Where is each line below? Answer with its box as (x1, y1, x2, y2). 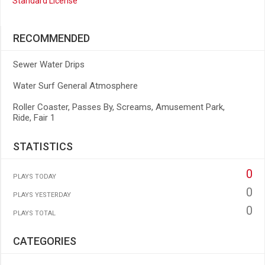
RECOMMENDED (13, 32, 90, 44)
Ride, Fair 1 (13, 112, 55, 123)
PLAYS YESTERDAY (13, 191, 71, 199)
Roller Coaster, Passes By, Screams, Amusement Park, (13, 102, 225, 112)
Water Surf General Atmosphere (13, 80, 138, 91)
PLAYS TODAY (13, 173, 56, 180)
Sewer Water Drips (13, 59, 85, 70)
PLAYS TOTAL (13, 209, 56, 217)
